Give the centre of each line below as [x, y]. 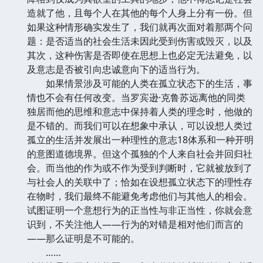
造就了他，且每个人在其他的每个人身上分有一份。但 [140, 13]
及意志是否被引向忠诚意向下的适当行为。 [116, 69]
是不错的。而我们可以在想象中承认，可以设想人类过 [140, 125]
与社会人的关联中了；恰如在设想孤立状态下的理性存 [140, 182]
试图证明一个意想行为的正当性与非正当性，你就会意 [140, 210]
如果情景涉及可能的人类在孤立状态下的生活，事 [140, 83]
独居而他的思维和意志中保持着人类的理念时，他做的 [140, 111]
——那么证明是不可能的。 [83, 238]
